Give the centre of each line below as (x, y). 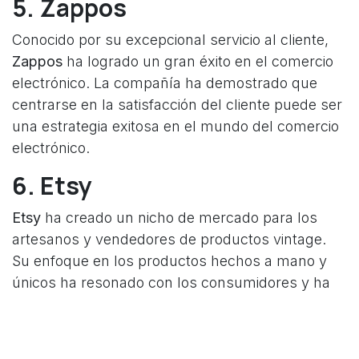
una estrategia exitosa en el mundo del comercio (175, 127)
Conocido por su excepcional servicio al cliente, (170, 40)
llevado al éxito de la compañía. (118, 305)
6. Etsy (52, 186)
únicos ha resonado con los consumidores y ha (171, 283)
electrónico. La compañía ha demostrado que (165, 83)
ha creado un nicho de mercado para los (179, 218)
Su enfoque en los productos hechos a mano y (169, 261)
